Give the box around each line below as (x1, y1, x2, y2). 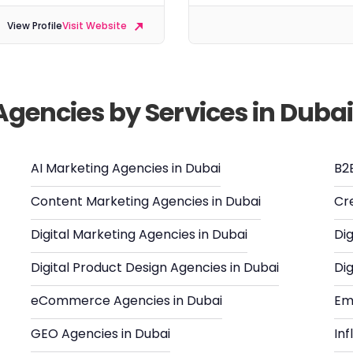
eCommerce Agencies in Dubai (31, 292, 222, 310)
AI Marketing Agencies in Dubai (31, 159, 221, 177)
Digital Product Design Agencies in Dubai (31, 258, 279, 277)
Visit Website (62, 19, 129, 33)
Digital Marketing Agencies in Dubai (31, 225, 247, 243)
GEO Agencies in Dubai (31, 325, 170, 343)
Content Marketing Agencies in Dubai (31, 192, 261, 210)
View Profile (7, 19, 62, 33)
